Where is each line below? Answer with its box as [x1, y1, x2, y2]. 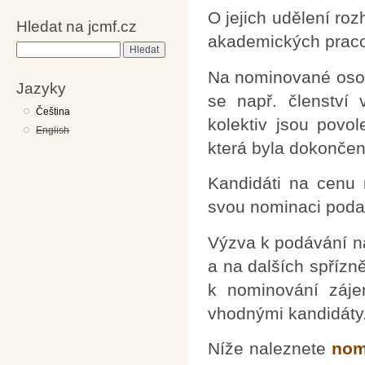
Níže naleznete [208, 339, 332, 358]
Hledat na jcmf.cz [16, 17, 137, 36]
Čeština [36, 105, 71, 117]
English [36, 124, 70, 136]
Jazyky [16, 78, 66, 97]
